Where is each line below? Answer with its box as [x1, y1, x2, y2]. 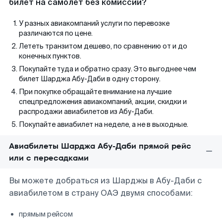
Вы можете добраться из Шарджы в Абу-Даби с [9, 175, 202, 186]
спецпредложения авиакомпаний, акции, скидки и [19, 97, 187, 106]
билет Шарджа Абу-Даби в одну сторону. [19, 74, 161, 83]
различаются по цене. [19, 29, 93, 38]
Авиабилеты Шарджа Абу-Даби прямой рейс [9, 140, 191, 152]
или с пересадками [9, 152, 89, 164]
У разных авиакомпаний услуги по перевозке [19, 19, 169, 28]
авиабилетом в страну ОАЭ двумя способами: [9, 188, 193, 198]
